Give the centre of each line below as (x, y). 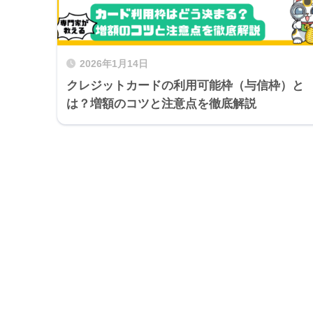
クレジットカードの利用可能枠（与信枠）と (185, 85)
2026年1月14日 (114, 64)
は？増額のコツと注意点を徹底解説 (161, 103)
